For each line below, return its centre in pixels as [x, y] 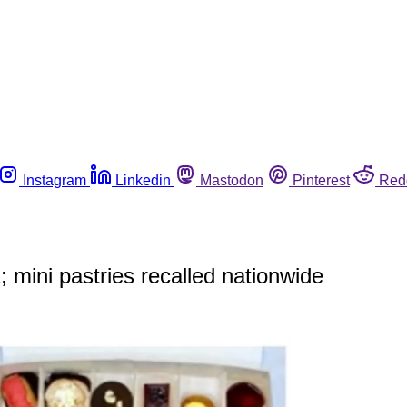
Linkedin [143, 180]
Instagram [55, 180]
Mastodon [232, 180]
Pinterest [321, 180]
